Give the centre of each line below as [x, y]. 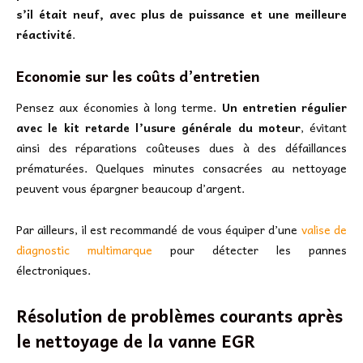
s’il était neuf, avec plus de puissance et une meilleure [181, 13]
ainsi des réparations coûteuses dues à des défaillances [181, 148]
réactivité [44, 34]
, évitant [323, 128]
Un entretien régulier [284, 107]
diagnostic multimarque [84, 250]
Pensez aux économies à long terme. [119, 107]
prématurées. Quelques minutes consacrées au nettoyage [181, 168]
